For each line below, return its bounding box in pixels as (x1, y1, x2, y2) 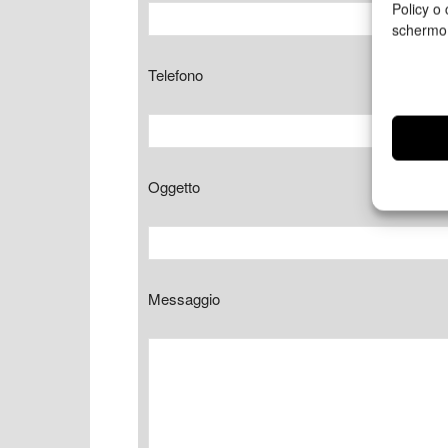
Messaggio (148, 288, 220, 309)
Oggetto (148, 176, 200, 197)
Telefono (148, 64, 203, 85)
